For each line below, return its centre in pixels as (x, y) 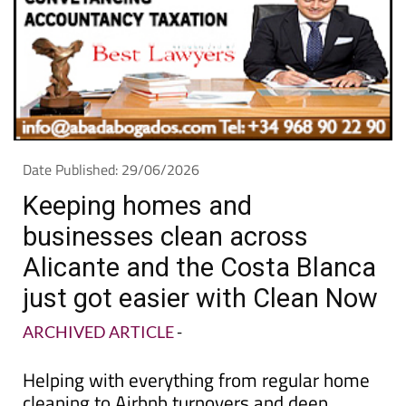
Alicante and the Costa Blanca (199, 268)
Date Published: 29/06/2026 (111, 170)
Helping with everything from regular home (196, 380)
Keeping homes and (137, 206)
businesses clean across (165, 237)
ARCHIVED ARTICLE (98, 332)
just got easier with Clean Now (200, 299)
